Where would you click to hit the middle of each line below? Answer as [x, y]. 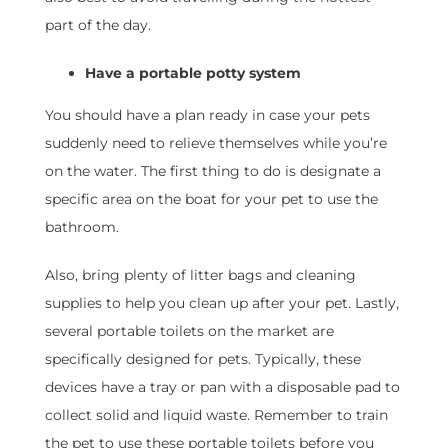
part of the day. [97, 25]
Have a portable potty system [192, 73]
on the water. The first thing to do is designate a [212, 171]
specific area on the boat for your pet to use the [211, 199]
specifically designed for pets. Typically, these [202, 359]
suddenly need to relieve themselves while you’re [215, 143]
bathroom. [81, 227]
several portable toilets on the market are [189, 331]
